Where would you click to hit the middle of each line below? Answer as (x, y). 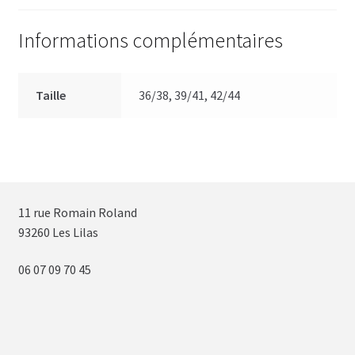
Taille (51, 95)
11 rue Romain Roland (77, 212)
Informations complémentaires (150, 40)
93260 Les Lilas (58, 232)
